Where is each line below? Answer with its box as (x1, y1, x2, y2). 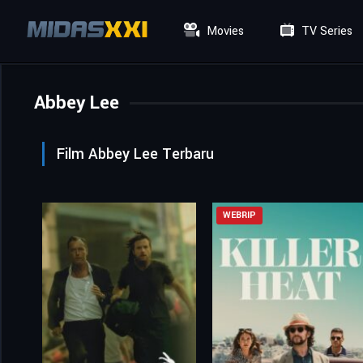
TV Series (298, 23, 353, 40)
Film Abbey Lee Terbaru (57, 143, 214, 164)
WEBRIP (223, 209, 256, 221)
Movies (203, 23, 245, 40)
